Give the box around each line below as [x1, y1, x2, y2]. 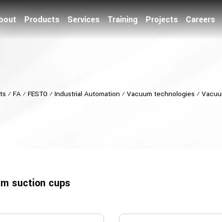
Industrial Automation [54, 89, 120, 99]
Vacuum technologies [126, 89, 195, 99]
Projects [146, 14, 178, 25]
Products [24, 14, 59, 25]
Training [108, 14, 138, 25]
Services [67, 14, 100, 25]
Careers [186, 14, 215, 25]
